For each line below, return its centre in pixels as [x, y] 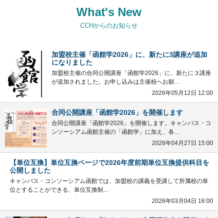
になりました [72, 62]
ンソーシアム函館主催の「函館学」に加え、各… [116, 132]
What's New [109, 12]
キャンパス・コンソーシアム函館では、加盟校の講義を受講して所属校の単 [109, 181]
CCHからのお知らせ [109, 25]
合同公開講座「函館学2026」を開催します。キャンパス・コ [131, 123]
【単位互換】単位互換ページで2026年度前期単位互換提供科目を [109, 162]
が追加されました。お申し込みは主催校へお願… [116, 82]
